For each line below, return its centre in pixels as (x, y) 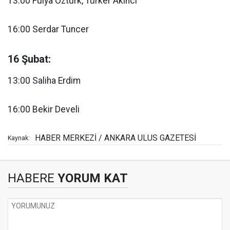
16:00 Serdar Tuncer (48, 29)
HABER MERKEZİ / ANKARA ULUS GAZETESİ (116, 138)
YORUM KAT (91, 178)
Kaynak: (19, 138)
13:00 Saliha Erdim (44, 80)
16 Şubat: (29, 59)
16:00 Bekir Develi (44, 109)
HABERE (31, 178)
